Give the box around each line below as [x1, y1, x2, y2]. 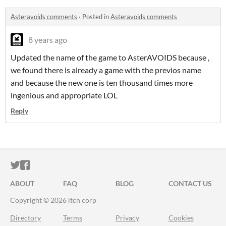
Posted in [82, 13, 110, 21]
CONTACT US [168, 179, 212, 188]
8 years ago [28, 35, 67, 45]
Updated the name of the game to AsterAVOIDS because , [11, 52, 209, 63]
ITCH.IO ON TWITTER [20, 159, 120, 172]
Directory [10, 213, 41, 222]
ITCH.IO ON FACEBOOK [30, 159, 140, 172]
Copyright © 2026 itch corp [10, 196, 96, 205]
